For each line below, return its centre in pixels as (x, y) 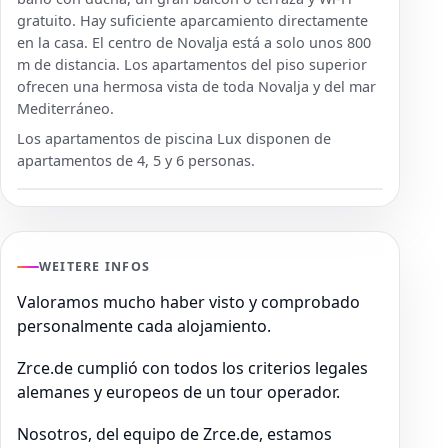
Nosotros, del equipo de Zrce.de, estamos (174, 433)
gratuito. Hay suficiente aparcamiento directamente (192, 20)
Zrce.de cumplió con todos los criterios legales (192, 367)
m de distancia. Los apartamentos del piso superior (192, 64)
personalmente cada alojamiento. (144, 325)
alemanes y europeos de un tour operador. (180, 391)
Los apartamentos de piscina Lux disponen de (174, 138)
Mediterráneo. (67, 108)
